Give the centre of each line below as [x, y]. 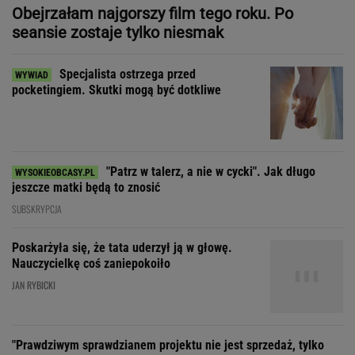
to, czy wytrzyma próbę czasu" [89, 216]
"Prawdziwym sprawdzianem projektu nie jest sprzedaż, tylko [168, 200]
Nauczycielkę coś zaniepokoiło [91, 118]
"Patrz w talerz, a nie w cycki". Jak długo [211, 26]
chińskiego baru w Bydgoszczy [90, 278]
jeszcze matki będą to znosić [86, 42]
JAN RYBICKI [34, 139]
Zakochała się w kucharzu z [177, 262]
